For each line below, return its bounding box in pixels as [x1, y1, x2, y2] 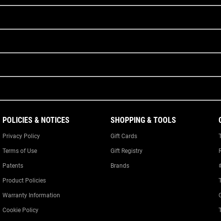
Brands [110, 162, 130, 169]
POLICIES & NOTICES [2, 115, 70, 125]
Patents [2, 162, 24, 169]
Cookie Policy [2, 207, 39, 214]
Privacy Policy [2, 133, 40, 140]
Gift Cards [110, 133, 138, 140]
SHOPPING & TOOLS [110, 115, 177, 125]
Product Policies [2, 177, 46, 184]
